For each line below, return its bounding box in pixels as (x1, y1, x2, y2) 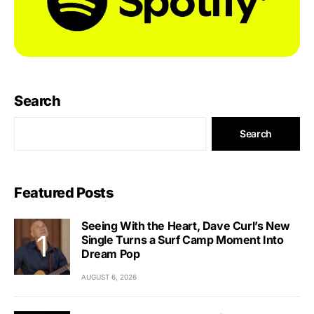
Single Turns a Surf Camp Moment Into (81, 232, 284, 247)
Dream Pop (81, 246, 140, 261)
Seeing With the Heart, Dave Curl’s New (81, 218, 290, 233)
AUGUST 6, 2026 (81, 272, 137, 281)
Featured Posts (14, 184, 113, 201)
